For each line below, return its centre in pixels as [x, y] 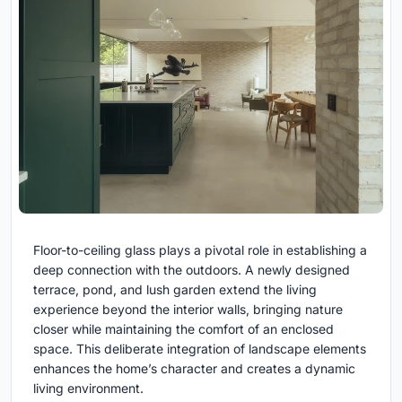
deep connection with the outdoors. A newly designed [192, 269]
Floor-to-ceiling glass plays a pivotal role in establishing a [200, 249]
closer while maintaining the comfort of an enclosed [184, 328]
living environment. [88, 388]
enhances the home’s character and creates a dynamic [194, 368]
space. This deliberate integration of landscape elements [200, 348]
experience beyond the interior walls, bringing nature [188, 309]
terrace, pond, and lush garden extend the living [175, 289]
